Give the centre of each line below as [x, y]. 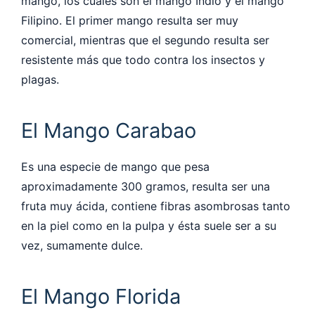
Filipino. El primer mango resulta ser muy [130, 20]
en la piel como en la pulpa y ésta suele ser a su [149, 225]
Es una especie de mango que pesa [115, 166]
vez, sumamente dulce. [84, 245]
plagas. [42, 79]
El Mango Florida [101, 296]
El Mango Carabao [109, 130]
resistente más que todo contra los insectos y [143, 59]
